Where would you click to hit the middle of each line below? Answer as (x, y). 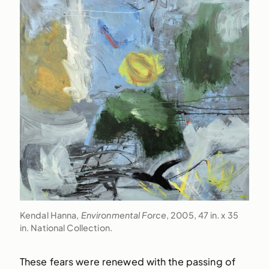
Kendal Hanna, (50, 215)
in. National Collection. (66, 227)
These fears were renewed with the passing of (127, 261)
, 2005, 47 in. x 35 (202, 215)
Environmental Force (124, 215)
